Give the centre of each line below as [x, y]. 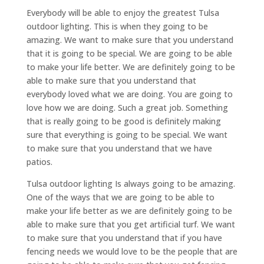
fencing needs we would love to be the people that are [132, 252]
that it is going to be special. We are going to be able [129, 54]
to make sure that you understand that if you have [124, 238]
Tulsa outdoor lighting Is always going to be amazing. [131, 184]
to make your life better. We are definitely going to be [131, 67]
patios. [39, 162]
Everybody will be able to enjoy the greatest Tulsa [123, 13]
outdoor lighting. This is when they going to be [117, 27]
